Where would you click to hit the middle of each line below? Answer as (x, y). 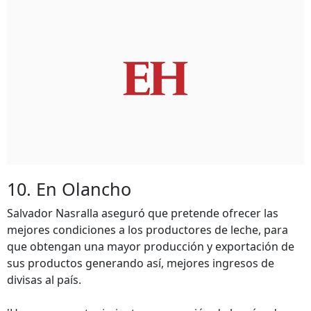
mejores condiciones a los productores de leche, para (148, 230)
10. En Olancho (69, 189)
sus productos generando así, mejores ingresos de (141, 263)
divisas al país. (44, 280)
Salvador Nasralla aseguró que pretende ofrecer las (143, 213)
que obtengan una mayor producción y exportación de (151, 246)
